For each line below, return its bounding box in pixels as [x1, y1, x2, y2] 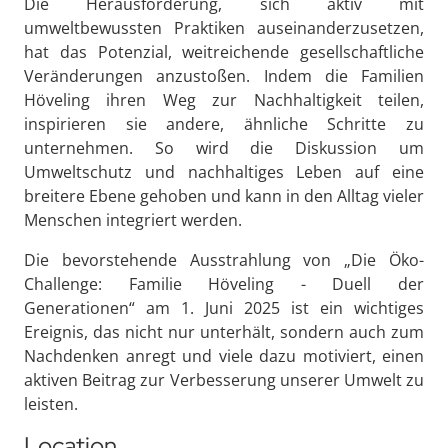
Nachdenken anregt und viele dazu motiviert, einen [24, 345, 424, 368]
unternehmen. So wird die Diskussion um [24, 137, 424, 160]
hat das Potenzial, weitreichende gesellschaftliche [24, 41, 424, 64]
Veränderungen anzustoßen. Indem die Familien [24, 65, 424, 88]
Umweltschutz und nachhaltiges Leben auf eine [24, 161, 424, 184]
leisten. [24, 393, 78, 416]
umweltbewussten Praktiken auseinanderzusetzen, [24, 17, 424, 40]
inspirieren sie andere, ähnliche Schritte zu [24, 113, 424, 136]
